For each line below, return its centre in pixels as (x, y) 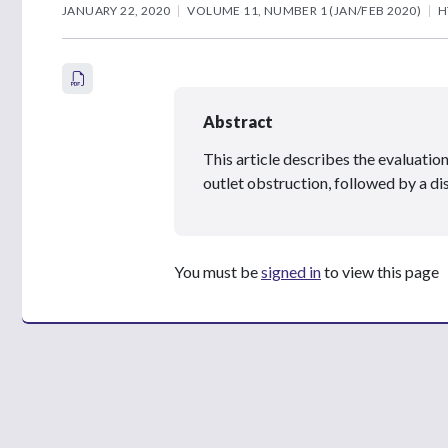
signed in (291, 271)
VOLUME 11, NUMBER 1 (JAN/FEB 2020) (304, 10)
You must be (217, 271)
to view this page (380, 271)
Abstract (238, 121)
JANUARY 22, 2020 (116, 10)
